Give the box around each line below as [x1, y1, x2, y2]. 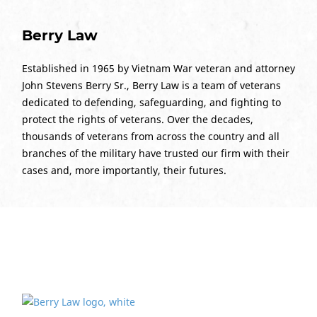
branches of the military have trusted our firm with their [21, 146, 289, 160]
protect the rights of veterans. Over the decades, [21, 113, 253, 126]
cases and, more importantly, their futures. [21, 163, 226, 177]
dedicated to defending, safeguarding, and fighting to [21, 96, 281, 109]
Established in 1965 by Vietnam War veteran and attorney [21, 62, 295, 75]
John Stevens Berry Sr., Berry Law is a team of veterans [21, 79, 281, 92]
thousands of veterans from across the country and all [21, 129, 279, 143]
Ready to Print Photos [37, 237, 280, 263]
